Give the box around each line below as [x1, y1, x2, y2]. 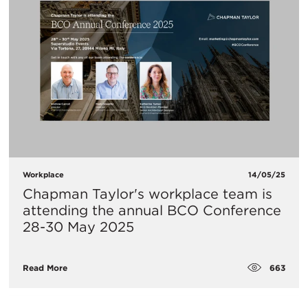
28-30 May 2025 [23, 218, 134, 235]
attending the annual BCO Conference [23, 201, 281, 219]
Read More [23, 263, 67, 274]
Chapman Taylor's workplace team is [23, 185, 272, 202]
